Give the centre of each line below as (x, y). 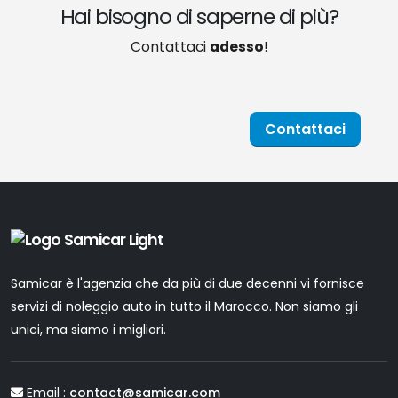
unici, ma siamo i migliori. (88, 330)
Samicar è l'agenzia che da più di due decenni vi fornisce (187, 284)
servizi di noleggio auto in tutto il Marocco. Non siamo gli (184, 307)
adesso (236, 47)
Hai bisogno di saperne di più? (199, 16)
